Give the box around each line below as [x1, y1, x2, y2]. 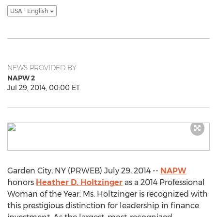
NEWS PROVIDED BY [7, 63, 77, 72]
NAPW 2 [7, 74, 35, 82]
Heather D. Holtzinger [36, 178, 123, 187]
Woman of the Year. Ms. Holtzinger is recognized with [7, 189, 208, 199]
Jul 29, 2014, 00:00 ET [7, 83, 80, 92]
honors [7, 178, 36, 187]
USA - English [10, 7, 50, 15]
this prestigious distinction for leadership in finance [7, 201, 199, 210]
